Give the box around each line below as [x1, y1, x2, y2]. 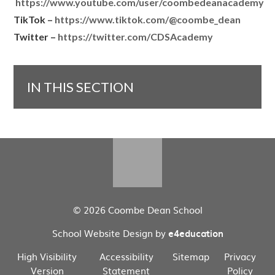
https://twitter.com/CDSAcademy [58, 31, 214, 43]
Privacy [224, 249, 257, 264]
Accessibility [99, 249, 153, 264]
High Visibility [17, 249, 77, 264]
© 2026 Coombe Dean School [72, 203, 203, 217]
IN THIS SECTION [27, 79, 134, 96]
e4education [168, 227, 223, 241]
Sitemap [172, 249, 210, 264]
